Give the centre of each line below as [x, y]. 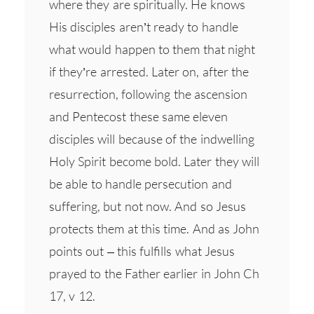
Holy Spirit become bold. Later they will [154, 161]
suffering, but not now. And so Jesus [148, 206]
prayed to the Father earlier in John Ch [155, 273]
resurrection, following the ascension [148, 94]
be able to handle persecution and [141, 183]
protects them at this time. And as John [155, 228]
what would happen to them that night [152, 49]
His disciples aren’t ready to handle [144, 26]
